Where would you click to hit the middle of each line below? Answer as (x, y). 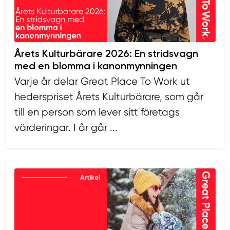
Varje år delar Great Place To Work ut (102, 81)
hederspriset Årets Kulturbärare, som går (109, 97)
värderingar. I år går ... (66, 127)
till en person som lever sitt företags (97, 112)
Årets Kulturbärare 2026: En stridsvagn (106, 53)
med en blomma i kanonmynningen (96, 65)
